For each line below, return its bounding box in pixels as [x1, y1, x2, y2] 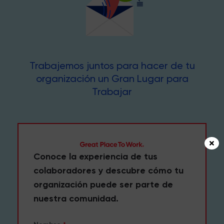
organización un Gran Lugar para [35, 72, 188, 85]
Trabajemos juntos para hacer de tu [29, 59, 195, 72]
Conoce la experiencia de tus [33, 151, 157, 162]
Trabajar [92, 85, 132, 98]
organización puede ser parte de [33, 179, 173, 190]
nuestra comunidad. [33, 193, 118, 204]
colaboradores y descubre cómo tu [33, 165, 183, 176]
